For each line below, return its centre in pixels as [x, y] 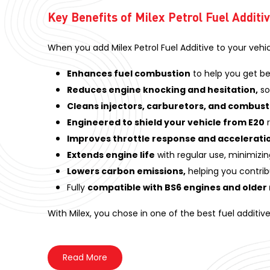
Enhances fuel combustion [129, 73]
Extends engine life [111, 155]
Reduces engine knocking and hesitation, [163, 89]
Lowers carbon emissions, [127, 171]
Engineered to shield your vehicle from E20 [166, 122]
